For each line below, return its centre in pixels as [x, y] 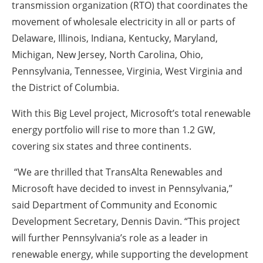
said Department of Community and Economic [114, 205]
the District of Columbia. [67, 88]
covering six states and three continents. [102, 146]
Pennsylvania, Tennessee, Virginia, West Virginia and [127, 71]
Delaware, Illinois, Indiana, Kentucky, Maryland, [115, 38]
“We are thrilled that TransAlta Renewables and [117, 172]
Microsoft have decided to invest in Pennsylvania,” [122, 189]
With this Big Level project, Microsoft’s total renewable [131, 114]
